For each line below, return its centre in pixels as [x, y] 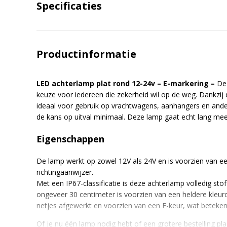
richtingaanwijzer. [65, 172]
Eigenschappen [70, 139]
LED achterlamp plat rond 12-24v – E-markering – [127, 83]
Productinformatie [86, 54]
